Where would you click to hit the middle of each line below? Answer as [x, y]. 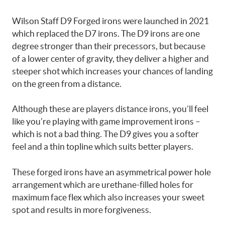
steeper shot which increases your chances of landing [113, 71]
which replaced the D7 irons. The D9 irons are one [106, 33]
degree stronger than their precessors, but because [109, 46]
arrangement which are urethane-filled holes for [103, 184]
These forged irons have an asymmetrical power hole [111, 172]
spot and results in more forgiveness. [82, 209]
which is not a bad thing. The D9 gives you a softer [105, 134]
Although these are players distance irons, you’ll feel [110, 109]
